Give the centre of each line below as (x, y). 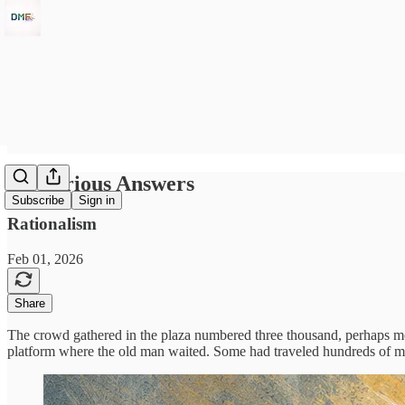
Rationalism (52, 223)
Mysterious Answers (101, 183)
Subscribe (38, 201)
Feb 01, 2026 (45, 259)
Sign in (97, 201)
